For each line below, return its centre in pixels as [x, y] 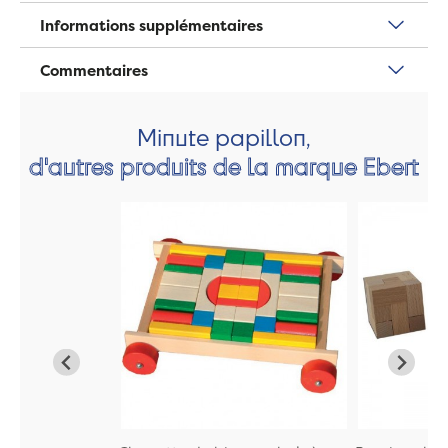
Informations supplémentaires [151, 25]
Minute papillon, [224, 137]
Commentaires [94, 70]
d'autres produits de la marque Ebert [224, 166]
